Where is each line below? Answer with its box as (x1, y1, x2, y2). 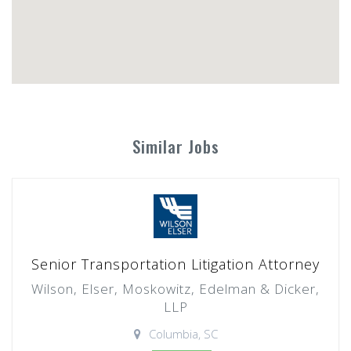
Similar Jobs (132, 134, 219, 158)
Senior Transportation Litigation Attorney (31, 255, 320, 273)
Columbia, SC (148, 326, 218, 342)
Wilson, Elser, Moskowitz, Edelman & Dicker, (31, 280, 320, 298)
